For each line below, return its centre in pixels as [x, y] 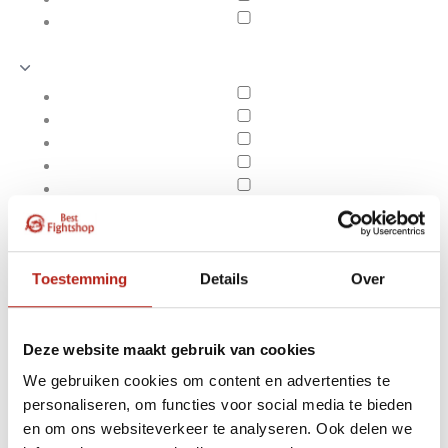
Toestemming [80, 278]
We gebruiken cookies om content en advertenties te [206, 381]
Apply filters [104, 420]
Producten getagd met [297, 407]
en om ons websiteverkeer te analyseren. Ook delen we [217, 429]
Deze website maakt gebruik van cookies [169, 349]
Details [224, 278]
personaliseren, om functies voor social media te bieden [218, 405]
